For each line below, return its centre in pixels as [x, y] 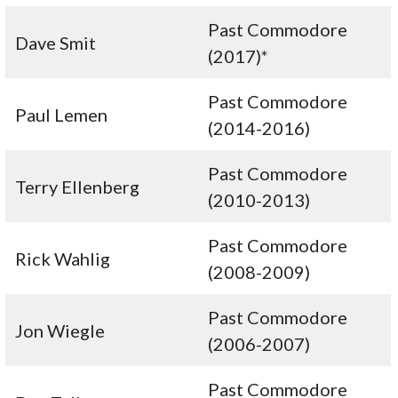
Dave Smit [56, 43]
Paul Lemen [62, 115]
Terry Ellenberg [78, 187]
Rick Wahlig [63, 259]
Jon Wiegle [60, 331]
